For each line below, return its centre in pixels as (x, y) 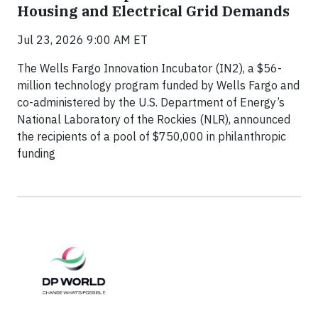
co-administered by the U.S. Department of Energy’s (151, 103)
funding (36, 154)
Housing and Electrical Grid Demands (153, 11)
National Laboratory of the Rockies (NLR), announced (154, 120)
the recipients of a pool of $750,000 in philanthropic (152, 137)
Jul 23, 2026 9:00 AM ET (82, 40)
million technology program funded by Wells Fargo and (158, 86)
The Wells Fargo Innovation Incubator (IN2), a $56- (149, 68)
